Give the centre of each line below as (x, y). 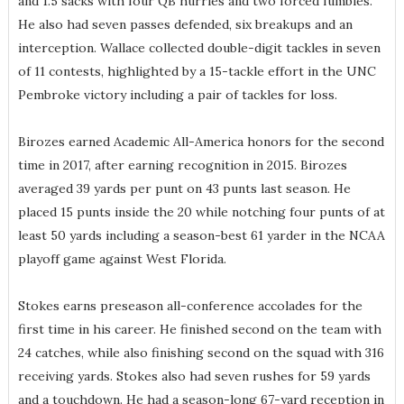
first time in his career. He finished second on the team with (199, 330)
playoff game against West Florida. (122, 259)
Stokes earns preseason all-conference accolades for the (190, 306)
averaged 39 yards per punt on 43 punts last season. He (184, 189)
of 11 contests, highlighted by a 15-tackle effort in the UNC (197, 72)
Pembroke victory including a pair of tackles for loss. (177, 95)
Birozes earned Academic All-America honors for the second (201, 142)
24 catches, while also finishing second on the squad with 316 (201, 353)
